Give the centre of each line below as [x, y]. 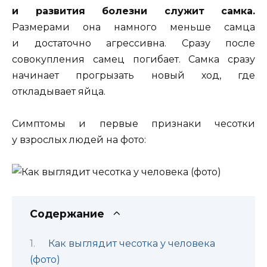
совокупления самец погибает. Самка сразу [133, 59]
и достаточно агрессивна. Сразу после [133, 43]
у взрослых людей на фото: [79, 140]
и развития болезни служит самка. [133, 11]
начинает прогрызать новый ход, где [133, 75]
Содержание [67, 214]
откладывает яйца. [59, 91]
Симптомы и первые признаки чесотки [133, 124]
